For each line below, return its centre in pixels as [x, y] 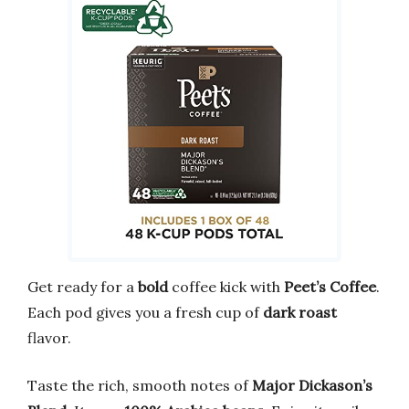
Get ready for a [83, 286]
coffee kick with [226, 286]
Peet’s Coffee [330, 286]
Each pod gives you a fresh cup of [145, 312]
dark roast [300, 312]
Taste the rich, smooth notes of [140, 385]
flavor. [49, 337]
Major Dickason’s [312, 385]
